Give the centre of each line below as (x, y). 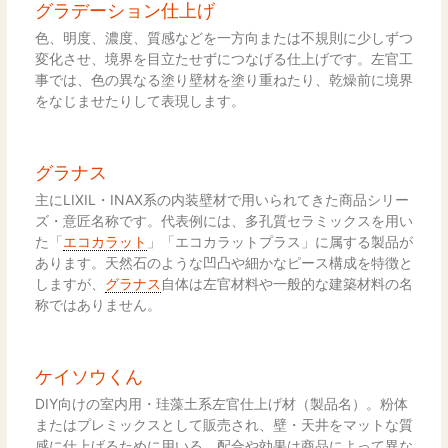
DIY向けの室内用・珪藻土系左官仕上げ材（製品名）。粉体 (221, 403)
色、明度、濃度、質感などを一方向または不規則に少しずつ (223, 37)
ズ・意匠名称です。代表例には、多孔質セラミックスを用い (223, 220)
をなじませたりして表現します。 (139, 100)
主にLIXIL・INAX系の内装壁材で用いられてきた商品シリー (221, 199)
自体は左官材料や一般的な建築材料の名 (286, 283)
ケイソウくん (88, 376)
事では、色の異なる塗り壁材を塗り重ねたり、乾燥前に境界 (223, 79)
